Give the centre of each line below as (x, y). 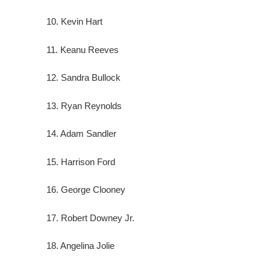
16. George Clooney (86, 190)
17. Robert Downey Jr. (90, 218)
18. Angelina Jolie (80, 246)
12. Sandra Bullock (83, 78)
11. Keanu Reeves (83, 49)
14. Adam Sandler (81, 134)
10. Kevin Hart (74, 22)
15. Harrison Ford (81, 162)
